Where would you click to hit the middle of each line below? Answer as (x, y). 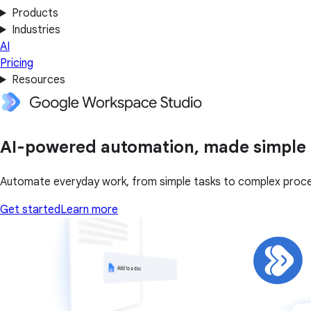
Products (35, 13)
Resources (38, 80)
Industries (36, 30)
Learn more (89, 209)
